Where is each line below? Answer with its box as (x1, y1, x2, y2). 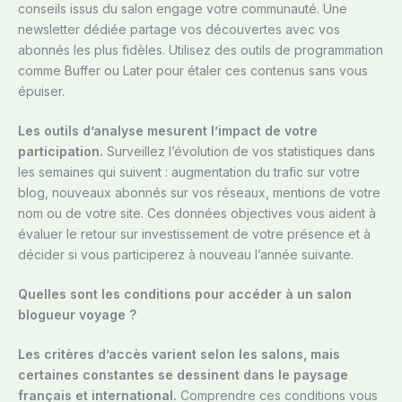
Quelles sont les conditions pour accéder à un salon (18, 286, 352, 302)
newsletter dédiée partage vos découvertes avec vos (18, 22, 340, 38)
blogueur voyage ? (18, 307, 136, 323)
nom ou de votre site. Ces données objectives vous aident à (18, 205, 376, 222)
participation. (18, 144, 103, 160)
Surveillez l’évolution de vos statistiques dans (103, 144, 375, 160)
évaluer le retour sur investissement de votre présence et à (18, 226, 371, 242)
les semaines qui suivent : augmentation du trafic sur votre (18, 164, 360, 180)
